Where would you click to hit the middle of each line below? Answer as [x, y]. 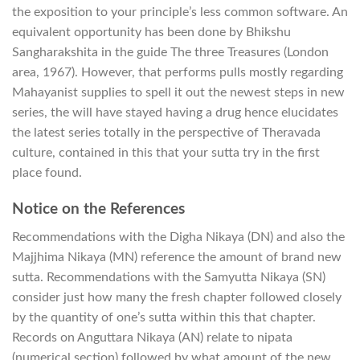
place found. [47, 173]
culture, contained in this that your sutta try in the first [166, 153]
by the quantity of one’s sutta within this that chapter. [164, 317]
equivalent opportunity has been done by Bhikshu [151, 33]
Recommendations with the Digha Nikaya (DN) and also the [178, 237]
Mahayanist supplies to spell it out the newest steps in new [178, 93]
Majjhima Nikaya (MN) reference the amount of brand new [177, 257]
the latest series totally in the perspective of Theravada [166, 133]
